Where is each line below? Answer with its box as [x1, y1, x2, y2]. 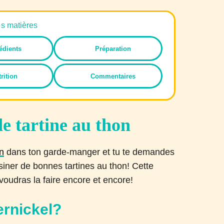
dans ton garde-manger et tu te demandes [4, 147, 175, 157]
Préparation [95, 45, 131, 52]
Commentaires [90, 72, 136, 80]
